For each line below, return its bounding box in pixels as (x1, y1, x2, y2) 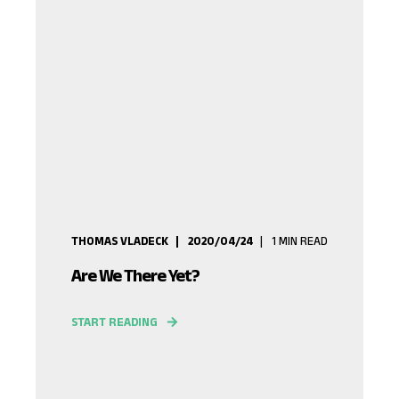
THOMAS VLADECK (71, 234, 168, 248)
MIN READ (279, 234, 328, 248)
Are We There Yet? (71, 265, 199, 285)
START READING (71, 315, 158, 329)
